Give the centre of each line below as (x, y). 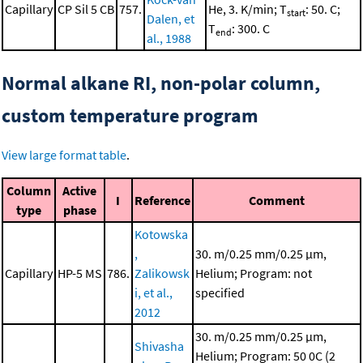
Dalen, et (171, 19)
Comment (277, 201)
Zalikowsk (162, 273)
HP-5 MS (80, 273)
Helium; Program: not (254, 273)
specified (220, 293)
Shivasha (159, 346)
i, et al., (154, 293)
